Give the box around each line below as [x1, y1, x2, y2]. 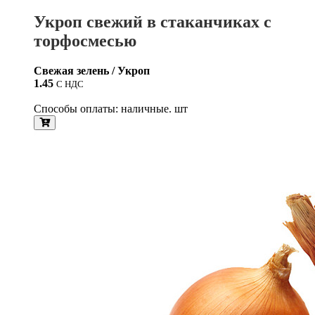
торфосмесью [34, 32, 136, 51]
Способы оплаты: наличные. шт [34, 103, 188, 115]
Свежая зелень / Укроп [34, 65, 150, 77]
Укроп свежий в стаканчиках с [34, 13, 271, 32]
